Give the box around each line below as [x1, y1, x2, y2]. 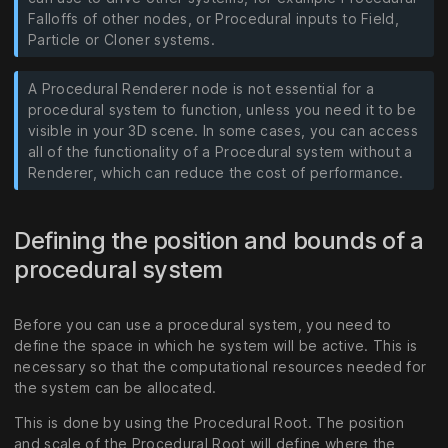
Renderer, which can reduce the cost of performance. [28, 164, 404, 182]
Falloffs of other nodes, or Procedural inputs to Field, [28, 10, 400, 28]
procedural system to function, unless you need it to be [28, 101, 417, 119]
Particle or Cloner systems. [28, 31, 215, 49]
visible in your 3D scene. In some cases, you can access [28, 122, 419, 140]
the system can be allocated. [14, 378, 217, 396]
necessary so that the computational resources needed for [14, 357, 427, 375]
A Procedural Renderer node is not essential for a [28, 80, 375, 98]
